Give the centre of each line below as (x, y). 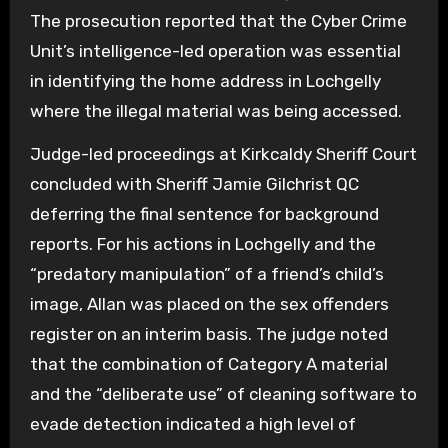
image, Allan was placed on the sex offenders (209, 304)
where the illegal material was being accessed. (215, 111)
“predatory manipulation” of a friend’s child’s (206, 274)
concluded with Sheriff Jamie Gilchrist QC (194, 184)
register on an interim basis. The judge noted (208, 334)
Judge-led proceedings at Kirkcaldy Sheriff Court (223, 154)
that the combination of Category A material (208, 364)
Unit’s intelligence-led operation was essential (215, 51)
